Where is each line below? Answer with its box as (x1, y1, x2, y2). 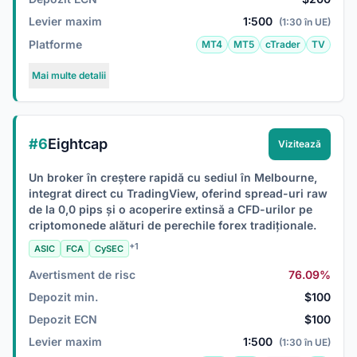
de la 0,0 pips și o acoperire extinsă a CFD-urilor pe (29, 202, 312, 216)
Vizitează (278, 138, 321, 150)
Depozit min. (29, 290, 98, 304)
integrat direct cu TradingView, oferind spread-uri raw (29, 186, 328, 200)
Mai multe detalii (32, 69, 106, 81)
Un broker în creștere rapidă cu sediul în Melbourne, (29, 171, 317, 184)
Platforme (29, 37, 82, 51)
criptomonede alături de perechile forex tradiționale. (29, 218, 316, 232)
